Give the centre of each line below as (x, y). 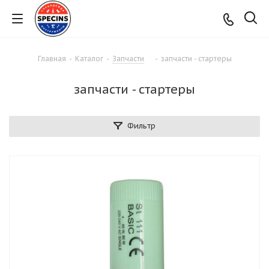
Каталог (89, 59)
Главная (52, 59)
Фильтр (141, 126)
